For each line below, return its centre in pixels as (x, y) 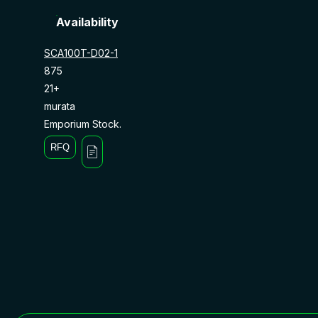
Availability (87, 22)
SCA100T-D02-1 (81, 53)
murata (60, 106)
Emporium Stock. (83, 124)
